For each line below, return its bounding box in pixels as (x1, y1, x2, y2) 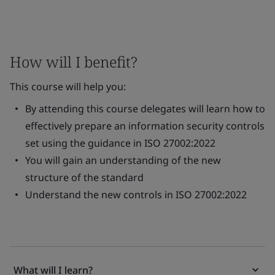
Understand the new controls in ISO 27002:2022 (25, 188, 247, 201)
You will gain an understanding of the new (25, 153, 221, 167)
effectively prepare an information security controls (25, 119, 265, 133)
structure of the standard (25, 171, 144, 184)
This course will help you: (10, 80, 126, 93)
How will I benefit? (10, 52, 137, 72)
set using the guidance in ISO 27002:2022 (25, 136, 215, 150)
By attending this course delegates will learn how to (25, 102, 265, 115)
